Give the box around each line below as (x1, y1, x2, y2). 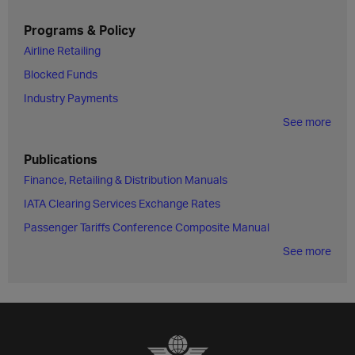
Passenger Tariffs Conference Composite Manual (24, 220, 269, 234)
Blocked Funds (24, 67, 97, 81)
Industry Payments (24, 91, 118, 105)
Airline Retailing (24, 44, 101, 57)
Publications (24, 151, 97, 167)
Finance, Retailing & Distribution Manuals (24, 173, 227, 186)
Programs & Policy (24, 21, 136, 38)
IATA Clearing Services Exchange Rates (24, 197, 220, 210)
